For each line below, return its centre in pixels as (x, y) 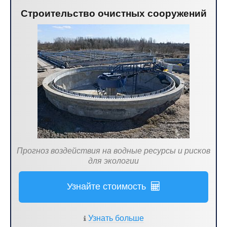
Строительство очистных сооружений (113, 13)
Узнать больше (116, 218)
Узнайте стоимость (109, 186)
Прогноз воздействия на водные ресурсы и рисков (113, 151)
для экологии (113, 161)
